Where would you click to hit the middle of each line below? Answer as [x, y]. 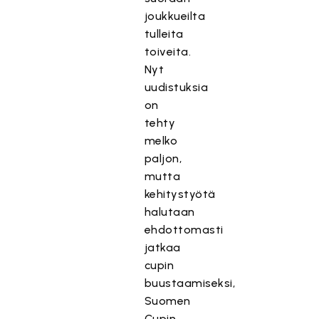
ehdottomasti [184, 230]
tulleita [164, 34]
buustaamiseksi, [190, 283]
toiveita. [168, 52]
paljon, [163, 158]
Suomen [167, 301]
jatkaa [162, 247]
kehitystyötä [180, 194]
